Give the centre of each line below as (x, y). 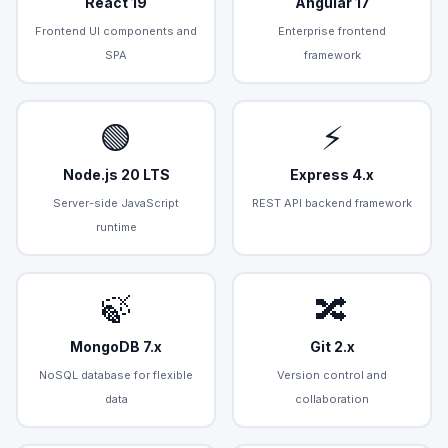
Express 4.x (332, 174)
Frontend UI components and (116, 30)
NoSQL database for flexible (116, 374)
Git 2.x (332, 346)
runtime (116, 226)
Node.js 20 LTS (116, 174)
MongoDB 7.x (116, 346)
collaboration (332, 398)
